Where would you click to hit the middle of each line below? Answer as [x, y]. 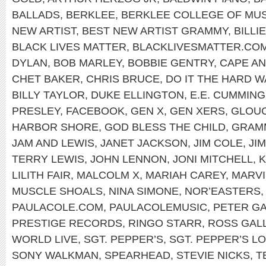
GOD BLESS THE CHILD [165, 127]
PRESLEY [36, 111]
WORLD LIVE [45, 239]
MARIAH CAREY [186, 175]
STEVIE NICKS [213, 255]
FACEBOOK [95, 111]
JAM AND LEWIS [53, 143]
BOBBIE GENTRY [171, 63]
